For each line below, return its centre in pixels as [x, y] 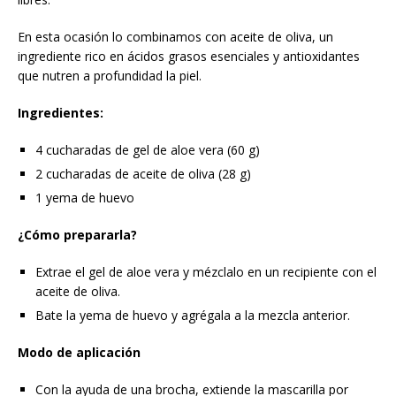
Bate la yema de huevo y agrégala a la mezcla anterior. [193, 316]
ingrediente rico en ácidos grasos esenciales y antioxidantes [189, 57]
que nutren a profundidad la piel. [110, 76]
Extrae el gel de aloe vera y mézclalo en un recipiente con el [206, 272]
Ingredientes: [61, 113]
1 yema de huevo [85, 198]
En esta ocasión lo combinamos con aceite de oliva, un [175, 37]
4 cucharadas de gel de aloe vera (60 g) [148, 150]
